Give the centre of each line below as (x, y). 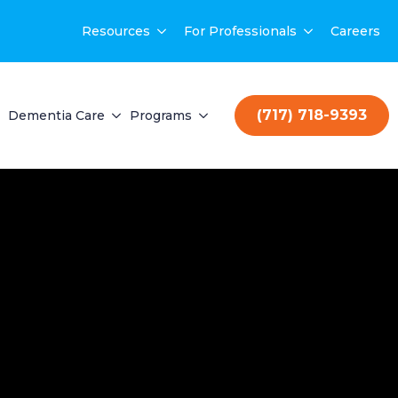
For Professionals (240, 31)
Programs (161, 115)
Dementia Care (56, 115)
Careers (355, 31)
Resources (116, 31)
